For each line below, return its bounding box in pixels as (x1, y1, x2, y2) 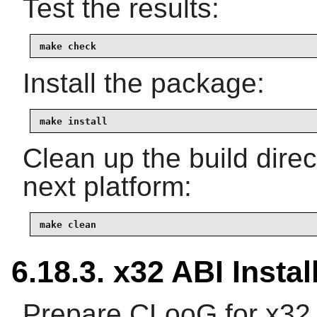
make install (40, 115, 108, 127)
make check (40, 40, 96, 52)
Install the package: (23, 68, 265, 99)
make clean (40, 219, 96, 230)
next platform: (23, 171, 192, 202)
